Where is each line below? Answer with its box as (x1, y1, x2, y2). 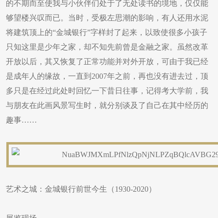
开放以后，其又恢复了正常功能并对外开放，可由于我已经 (6, 57, 208, 66)
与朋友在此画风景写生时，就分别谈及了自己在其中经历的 (6, 101, 208, 109)
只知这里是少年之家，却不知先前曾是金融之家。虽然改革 (6, 43, 208, 51)
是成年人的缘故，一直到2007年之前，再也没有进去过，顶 (6, 72, 208, 80)
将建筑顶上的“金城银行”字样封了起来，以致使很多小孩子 (6, 28, 207, 36)
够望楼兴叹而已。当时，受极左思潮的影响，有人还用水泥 (6, 14, 208, 22)
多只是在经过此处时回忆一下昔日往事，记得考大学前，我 (6, 87, 208, 95)
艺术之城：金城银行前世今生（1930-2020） (6, 185, 156, 193)
